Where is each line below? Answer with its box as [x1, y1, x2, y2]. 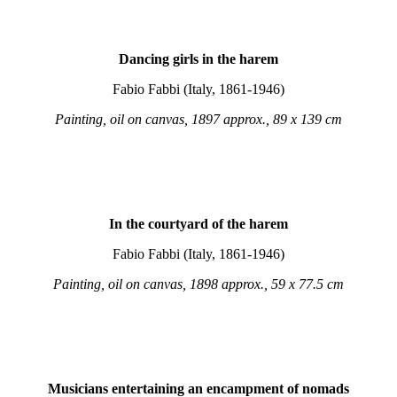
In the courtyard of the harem [109, 216, 288, 231]
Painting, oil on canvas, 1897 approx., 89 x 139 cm [55, 112, 342, 127]
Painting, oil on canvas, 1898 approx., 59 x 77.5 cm [53, 276, 344, 292]
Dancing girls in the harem [119, 51, 278, 66]
